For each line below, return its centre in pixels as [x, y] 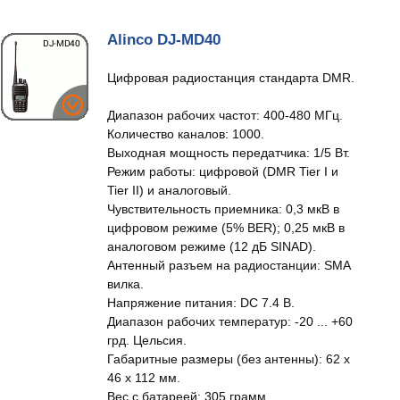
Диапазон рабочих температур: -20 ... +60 [230, 321]
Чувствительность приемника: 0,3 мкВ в [223, 209]
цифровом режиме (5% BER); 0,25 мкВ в [226, 228]
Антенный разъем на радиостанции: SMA [229, 265]
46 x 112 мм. [144, 378]
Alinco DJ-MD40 [164, 40]
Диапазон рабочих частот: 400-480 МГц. [225, 115]
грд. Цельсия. [147, 340]
